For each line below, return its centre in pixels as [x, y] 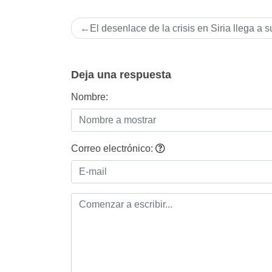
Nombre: [90, 97]
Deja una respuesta [121, 75]
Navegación [111, 26]
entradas [100, 63]
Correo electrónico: [113, 149]
